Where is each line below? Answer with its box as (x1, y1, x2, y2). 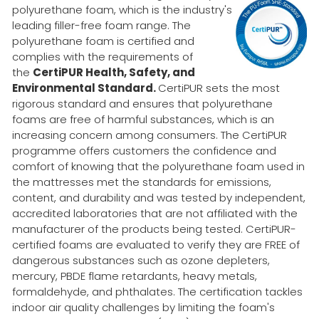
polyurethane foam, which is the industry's (12, 1, 232, 17)
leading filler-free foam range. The (12, 17, 191, 33)
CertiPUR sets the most (158, 80, 280, 95)
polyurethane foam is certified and (12, 33, 194, 48)
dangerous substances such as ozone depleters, (12, 252, 270, 268)
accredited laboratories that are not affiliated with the (12, 205, 298, 221)
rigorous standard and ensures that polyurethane (12, 95, 273, 111)
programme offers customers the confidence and (12, 142, 276, 158)
